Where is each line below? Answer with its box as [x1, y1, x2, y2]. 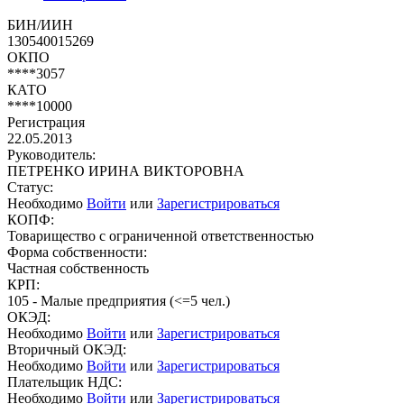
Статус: [7, 179, 53, 195]
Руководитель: [7, 146, 96, 162]
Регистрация [7, 114, 85, 130]
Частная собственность [7, 260, 149, 276]
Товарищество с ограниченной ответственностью [7, 227, 314, 243]
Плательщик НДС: [7, 373, 122, 390]
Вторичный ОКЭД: [7, 341, 126, 357]
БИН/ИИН [7, 16, 73, 32]
